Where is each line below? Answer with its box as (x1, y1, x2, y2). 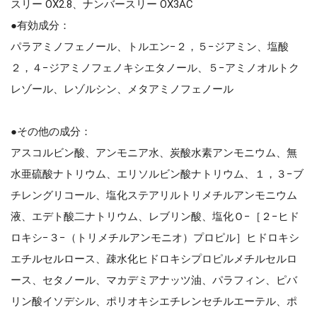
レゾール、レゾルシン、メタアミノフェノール (11, 82, 234, 96)
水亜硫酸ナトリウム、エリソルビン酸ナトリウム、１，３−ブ (11, 167, 304, 180)
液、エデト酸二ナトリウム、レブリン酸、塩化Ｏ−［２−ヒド (11, 209, 299, 223)
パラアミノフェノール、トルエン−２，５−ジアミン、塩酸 (11, 40, 289, 53)
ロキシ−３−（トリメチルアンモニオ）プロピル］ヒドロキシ (11, 231, 299, 244)
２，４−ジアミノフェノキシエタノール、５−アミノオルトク (11, 61, 299, 74)
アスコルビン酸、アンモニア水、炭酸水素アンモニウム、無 (11, 146, 297, 159)
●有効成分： (11, 18, 70, 32)
